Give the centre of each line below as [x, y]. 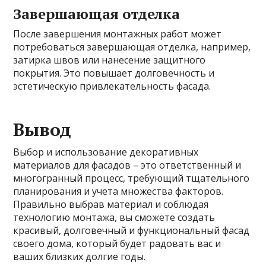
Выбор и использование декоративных [106, 152]
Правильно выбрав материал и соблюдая [111, 204]
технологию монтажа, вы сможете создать [114, 217]
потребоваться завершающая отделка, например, [132, 47]
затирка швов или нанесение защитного [110, 60]
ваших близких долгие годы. [80, 256]
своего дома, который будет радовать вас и [117, 243]
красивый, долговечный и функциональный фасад [132, 230]
